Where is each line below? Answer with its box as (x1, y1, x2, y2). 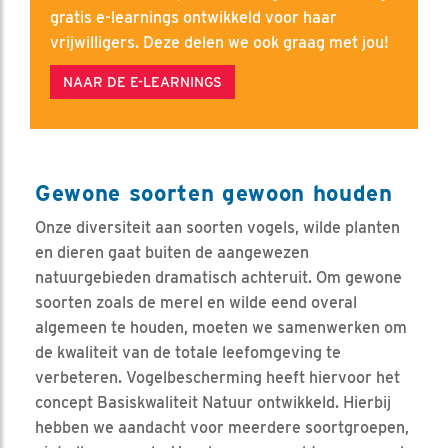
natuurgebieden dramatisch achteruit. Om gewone (35, 268, 402, 288)
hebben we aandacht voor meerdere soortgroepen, (35, 418, 409, 438)
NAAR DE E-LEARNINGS (63, 74, 222, 91)
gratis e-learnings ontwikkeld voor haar (50, 8, 337, 28)
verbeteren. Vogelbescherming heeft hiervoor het (35, 368, 400, 388)
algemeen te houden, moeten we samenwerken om (35, 318, 407, 338)
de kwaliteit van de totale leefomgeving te (35, 343, 341, 363)
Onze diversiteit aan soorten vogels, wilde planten (35, 218, 400, 238)
